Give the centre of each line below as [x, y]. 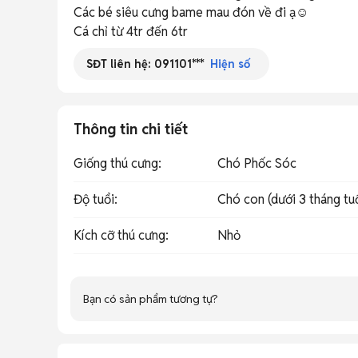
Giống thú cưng [116, 163]
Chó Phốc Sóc [257, 163]
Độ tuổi [94, 199]
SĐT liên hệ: [120, 64]
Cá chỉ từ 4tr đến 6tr [131, 32]
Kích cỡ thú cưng [119, 235]
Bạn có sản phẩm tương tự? [151, 298]
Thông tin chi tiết [131, 129]
